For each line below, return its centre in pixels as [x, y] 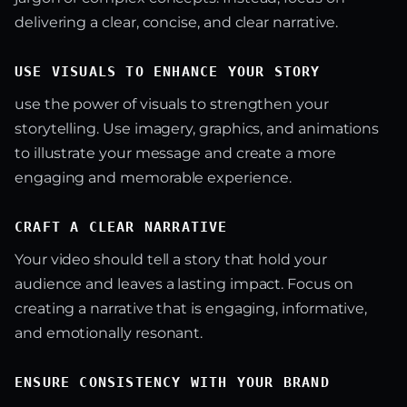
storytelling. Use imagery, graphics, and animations [197, 129]
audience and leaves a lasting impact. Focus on [184, 284]
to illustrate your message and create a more [175, 154]
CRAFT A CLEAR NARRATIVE [121, 228]
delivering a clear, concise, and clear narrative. [177, 23]
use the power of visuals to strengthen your [172, 104]
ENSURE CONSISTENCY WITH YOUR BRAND [172, 383]
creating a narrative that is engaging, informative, [191, 309]
